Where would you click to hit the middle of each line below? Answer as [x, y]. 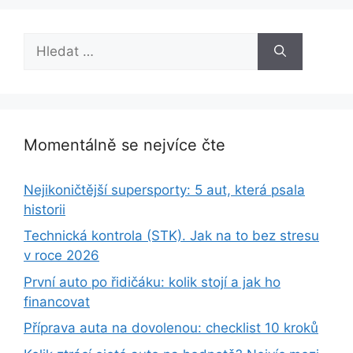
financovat [57, 301]
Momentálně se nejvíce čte [124, 145]
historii [45, 209]
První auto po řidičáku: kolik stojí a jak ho [152, 282]
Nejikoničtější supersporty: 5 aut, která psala [164, 190]
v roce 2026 [61, 255]
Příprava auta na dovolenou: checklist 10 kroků [171, 328]
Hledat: [46, 41]
